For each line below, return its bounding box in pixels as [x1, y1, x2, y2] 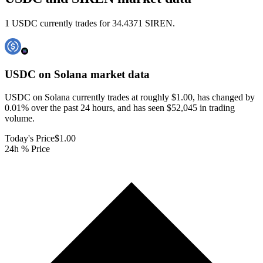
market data [87, 68, 150, 81]
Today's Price [5, 133, 55, 143]
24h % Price [5, 143, 50, 154]
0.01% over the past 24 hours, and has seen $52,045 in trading [5, 102, 235, 113]
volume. [5, 113, 35, 123]
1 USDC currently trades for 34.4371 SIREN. [5, 18, 175, 29]
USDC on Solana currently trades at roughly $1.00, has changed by [5, 92, 255, 102]
